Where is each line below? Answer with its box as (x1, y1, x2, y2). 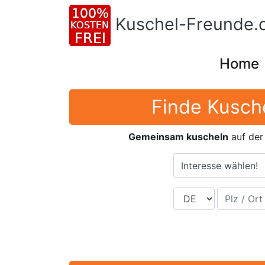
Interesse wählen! (181, 160, 258, 172)
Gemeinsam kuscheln (128, 131, 228, 143)
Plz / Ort (216, 188, 254, 201)
